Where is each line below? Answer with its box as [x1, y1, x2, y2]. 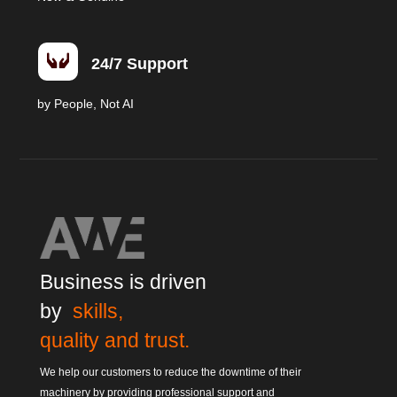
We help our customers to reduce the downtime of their [39, 365, 301, 378]
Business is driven [39, 269, 206, 293]
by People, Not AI [37, 97, 138, 112]
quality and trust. [39, 328, 190, 352]
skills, [72, 299, 123, 323]
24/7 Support [90, 55, 188, 74]
